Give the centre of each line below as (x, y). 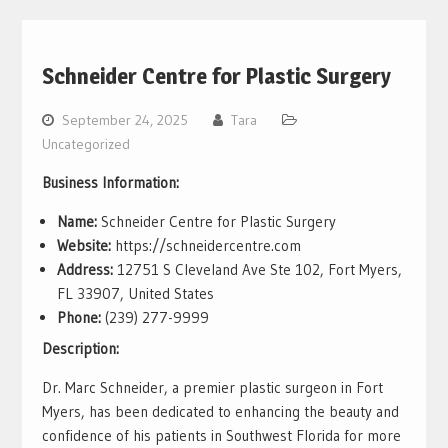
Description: (80, 349)
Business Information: (110, 182)
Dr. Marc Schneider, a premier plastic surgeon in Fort (212, 388)
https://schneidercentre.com (205, 245)
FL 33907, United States (135, 293)
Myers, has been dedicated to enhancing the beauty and (220, 412)
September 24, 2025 (124, 119)
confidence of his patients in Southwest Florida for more (221, 436)
